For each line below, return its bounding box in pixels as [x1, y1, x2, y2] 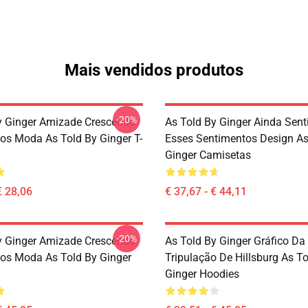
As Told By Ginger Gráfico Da [165, 234, 305, 247]
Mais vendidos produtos [65, 60, 243, 80]
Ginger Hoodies [165, 267, 239, 280]
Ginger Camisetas [165, 148, 251, 162]
